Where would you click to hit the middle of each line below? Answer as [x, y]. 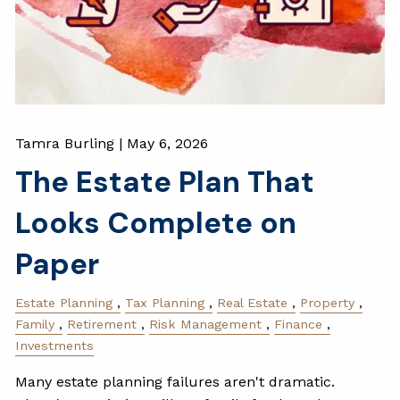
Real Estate [253, 302]
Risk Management [206, 324]
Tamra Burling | [71, 143]
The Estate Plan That [165, 181]
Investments [55, 346]
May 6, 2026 [168, 143]
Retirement [102, 324]
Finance [299, 324]
